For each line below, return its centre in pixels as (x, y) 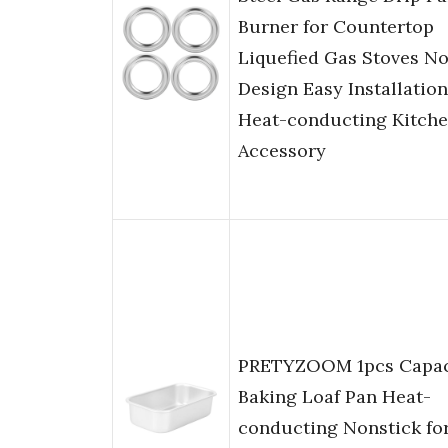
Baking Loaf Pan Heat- (334, 397)
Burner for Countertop (336, 27)
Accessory (282, 151)
